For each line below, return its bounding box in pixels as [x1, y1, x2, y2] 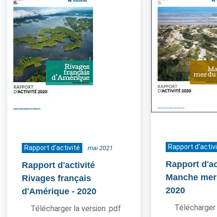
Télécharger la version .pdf [31, 204, 121, 213]
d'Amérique [22, 186, 69, 196]
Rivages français [22, 173, 91, 183]
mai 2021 [88, 144, 113, 152]
